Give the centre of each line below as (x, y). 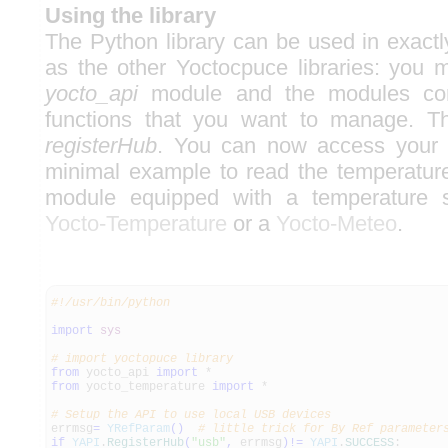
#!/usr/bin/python (110, 303)
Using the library (130, 15)
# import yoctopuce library (142, 359)
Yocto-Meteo (336, 223)
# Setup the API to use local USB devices (191, 415)
